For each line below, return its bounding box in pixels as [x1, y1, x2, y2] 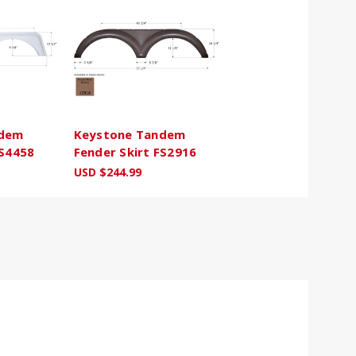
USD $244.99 [73, 164, 141, 180]
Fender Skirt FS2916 [73, 144, 197, 161]
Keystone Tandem [73, 126, 186, 143]
